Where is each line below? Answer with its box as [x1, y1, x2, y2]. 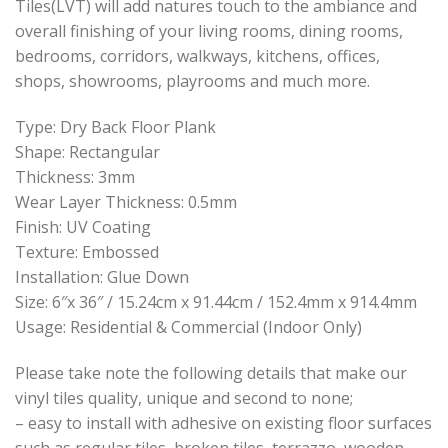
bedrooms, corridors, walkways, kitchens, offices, [15, 45, 380, 68]
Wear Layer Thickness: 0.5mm [15, 190, 237, 213]
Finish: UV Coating [15, 215, 151, 238]
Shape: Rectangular [15, 140, 160, 163]
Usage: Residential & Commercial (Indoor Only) [15, 315, 362, 338]
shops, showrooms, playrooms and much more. [15, 70, 370, 93]
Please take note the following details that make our [15, 361, 407, 384]
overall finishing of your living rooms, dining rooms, [15, 20, 403, 43]
